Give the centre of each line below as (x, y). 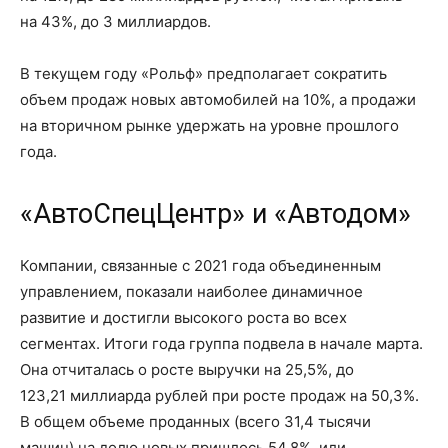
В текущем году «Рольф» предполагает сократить (203, 73)
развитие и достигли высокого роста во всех (183, 317)
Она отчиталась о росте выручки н (146, 369)
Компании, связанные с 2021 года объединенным (200, 265)
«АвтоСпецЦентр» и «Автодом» (215, 214)
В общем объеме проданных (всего (152, 421)
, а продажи (373, 99)
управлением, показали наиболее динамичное (191, 291)
